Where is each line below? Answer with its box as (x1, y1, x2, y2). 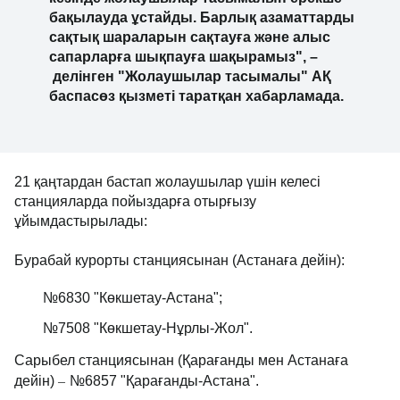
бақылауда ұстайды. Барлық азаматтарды (49, 10, 354, 25)
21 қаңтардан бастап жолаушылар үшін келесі (14, 174, 321, 189)
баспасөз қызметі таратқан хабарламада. (49, 88, 344, 104)
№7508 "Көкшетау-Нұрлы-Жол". (43, 321, 253, 336)
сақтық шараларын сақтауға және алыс (49, 29, 330, 45)
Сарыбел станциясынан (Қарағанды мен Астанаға (14, 353, 348, 368)
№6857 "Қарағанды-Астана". (70, 373, 259, 388)
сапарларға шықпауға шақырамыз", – (49, 49, 318, 64)
